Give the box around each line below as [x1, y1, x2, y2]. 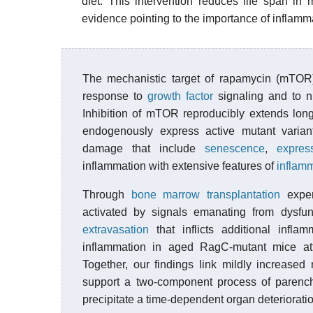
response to [82, 90, 147, 102]
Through [82, 189, 131, 201]
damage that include [82, 143, 205, 154]
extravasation [82, 224, 149, 235]
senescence [205, 143, 265, 154]
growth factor [147, 90, 213, 102]
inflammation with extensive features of [82, 160, 277, 172]
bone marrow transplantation [131, 189, 281, 201]
